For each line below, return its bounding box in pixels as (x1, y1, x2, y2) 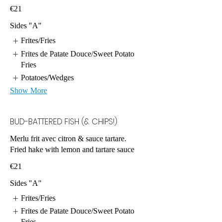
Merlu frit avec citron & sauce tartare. (10, 134, 126, 143)
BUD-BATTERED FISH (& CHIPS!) (10, 116, 117, 128)
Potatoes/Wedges (21, 73, 74, 82)
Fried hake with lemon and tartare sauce (10, 145, 134, 154)
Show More (10, 86, 47, 95)
